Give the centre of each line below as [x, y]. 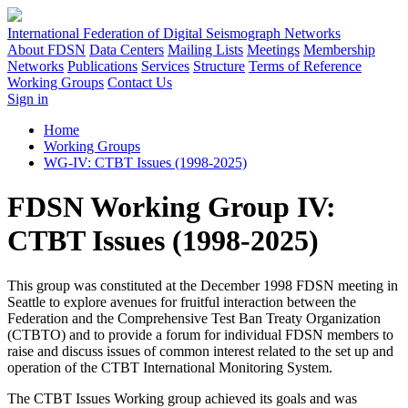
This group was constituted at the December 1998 [152, 285]
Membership [339, 50]
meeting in [366, 285]
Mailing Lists [205, 50]
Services [165, 66]
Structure [219, 66]
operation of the [54, 367]
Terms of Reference [305, 66]
